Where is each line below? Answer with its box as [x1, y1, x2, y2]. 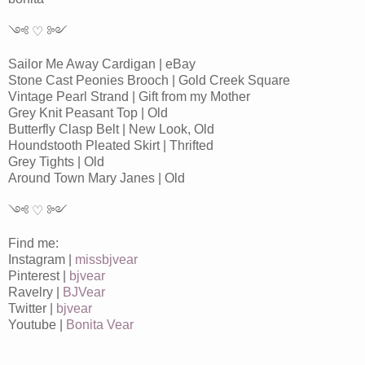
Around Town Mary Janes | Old [8, 170, 185, 185]
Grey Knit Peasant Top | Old [8, 105, 168, 120]
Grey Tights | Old [8, 154, 104, 169]
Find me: [8, 235, 59, 250]
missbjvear [75, 252, 138, 266]
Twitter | [8, 301, 56, 315]
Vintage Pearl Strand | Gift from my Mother [8, 89, 250, 103]
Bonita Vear [66, 317, 134, 332]
